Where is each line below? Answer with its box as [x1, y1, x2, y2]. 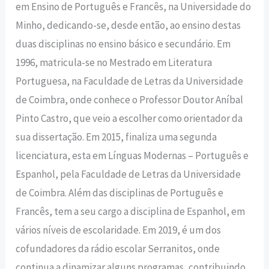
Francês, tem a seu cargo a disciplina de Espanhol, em [16, 205, 246, 219]
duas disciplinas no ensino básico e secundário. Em [16, 37, 231, 51]
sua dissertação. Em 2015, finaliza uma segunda [16, 130, 217, 144]
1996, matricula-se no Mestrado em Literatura [16, 56, 213, 70]
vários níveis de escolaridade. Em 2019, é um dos [16, 223, 222, 237]
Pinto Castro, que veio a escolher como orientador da [16, 112, 243, 125]
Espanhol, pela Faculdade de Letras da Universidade [16, 168, 241, 181]
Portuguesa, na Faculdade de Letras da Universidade [16, 74, 244, 88]
